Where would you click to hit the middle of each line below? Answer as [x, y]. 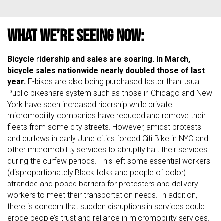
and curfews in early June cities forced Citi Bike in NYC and [108, 138]
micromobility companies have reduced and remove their [107, 115]
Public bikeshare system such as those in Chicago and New [110, 93]
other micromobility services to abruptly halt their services [107, 149]
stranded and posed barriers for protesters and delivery [103, 184]
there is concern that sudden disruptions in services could [106, 206]
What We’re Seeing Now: [76, 35]
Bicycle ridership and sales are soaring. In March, [99, 59]
